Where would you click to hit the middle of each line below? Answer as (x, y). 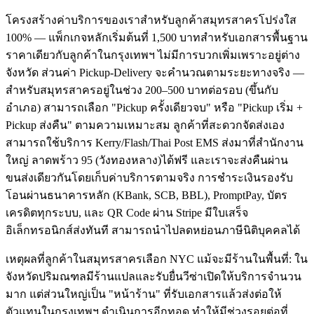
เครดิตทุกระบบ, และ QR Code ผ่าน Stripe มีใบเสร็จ (127, 213)
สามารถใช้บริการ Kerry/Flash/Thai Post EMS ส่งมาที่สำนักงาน (155, 143)
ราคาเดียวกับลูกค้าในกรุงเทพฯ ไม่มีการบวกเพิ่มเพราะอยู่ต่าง (153, 55)
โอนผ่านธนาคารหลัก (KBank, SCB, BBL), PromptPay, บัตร (146, 196)
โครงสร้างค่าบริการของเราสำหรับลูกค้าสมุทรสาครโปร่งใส (151, 20)
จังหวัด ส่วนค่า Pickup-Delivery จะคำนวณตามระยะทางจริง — (155, 73)
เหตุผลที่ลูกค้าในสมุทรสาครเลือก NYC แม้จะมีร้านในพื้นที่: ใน (157, 259)
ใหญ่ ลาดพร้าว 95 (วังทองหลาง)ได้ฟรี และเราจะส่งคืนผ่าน (147, 161)
